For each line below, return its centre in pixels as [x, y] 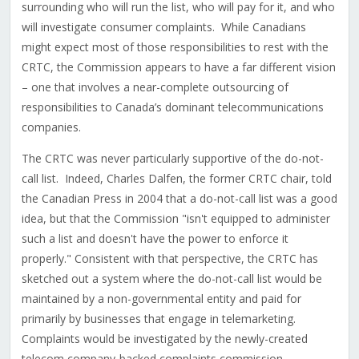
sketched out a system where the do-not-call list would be [171, 279]
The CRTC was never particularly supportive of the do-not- [172, 159]
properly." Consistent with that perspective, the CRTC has [169, 259]
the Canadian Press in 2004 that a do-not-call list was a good [179, 199]
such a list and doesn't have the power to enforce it [155, 239]
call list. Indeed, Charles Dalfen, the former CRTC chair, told [176, 179]
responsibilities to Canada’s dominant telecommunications [172, 107]
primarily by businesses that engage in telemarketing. [160, 319]
